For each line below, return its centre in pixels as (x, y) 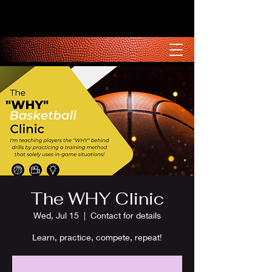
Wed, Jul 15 (56, 215)
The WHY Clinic (97, 199)
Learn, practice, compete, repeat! (97, 237)
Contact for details (126, 215)
